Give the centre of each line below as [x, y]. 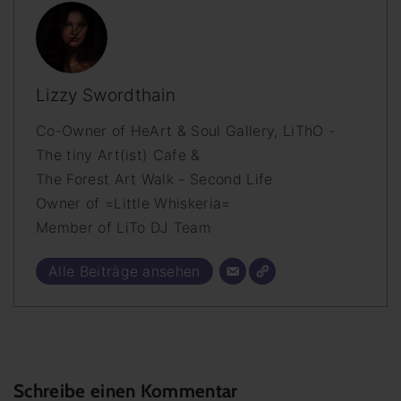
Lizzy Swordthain [106, 94]
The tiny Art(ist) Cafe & [118, 154]
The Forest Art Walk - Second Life [154, 179]
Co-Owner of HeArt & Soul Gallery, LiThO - [186, 130]
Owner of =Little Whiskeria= [133, 203]
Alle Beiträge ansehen [124, 271]
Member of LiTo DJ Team [124, 227]
